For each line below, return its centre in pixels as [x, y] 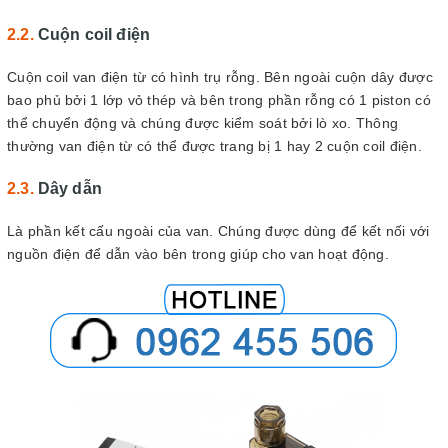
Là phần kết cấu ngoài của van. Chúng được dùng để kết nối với [218, 230]
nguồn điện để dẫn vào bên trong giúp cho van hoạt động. [198, 253]
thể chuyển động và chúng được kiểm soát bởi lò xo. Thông [202, 122]
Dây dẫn [69, 188]
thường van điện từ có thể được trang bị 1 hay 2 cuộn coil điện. [214, 145]
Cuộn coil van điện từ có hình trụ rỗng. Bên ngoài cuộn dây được [220, 76]
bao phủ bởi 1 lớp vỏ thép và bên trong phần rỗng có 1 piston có [219, 99]
